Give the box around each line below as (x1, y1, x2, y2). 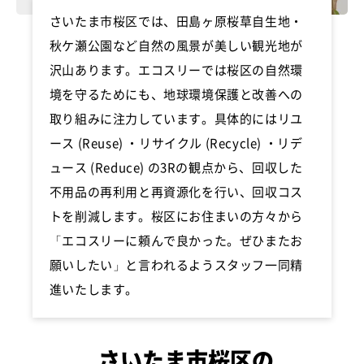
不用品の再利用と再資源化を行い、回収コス (49, 183, 303, 201)
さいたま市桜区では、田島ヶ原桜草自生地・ (49, 12, 303, 30)
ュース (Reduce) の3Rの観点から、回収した (49, 158, 303, 176)
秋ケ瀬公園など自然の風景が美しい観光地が (49, 37, 303, 54)
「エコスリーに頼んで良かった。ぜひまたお (49, 232, 303, 249)
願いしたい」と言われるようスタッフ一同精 (49, 256, 303, 274)
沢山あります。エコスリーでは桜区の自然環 (49, 61, 303, 79)
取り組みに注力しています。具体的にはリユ (49, 110, 303, 128)
